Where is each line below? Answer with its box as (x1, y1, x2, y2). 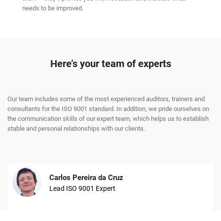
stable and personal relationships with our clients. (7, 125, 145, 133)
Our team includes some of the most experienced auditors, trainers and (7, 95, 205, 103)
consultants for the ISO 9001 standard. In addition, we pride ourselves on (7, 105, 209, 113)
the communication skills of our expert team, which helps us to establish (7, 115, 209, 123)
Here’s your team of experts (50, 58, 171, 70)
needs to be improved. (22, 4, 83, 12)
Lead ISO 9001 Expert (49, 184, 115, 193)
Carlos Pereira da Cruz (49, 173, 123, 183)
